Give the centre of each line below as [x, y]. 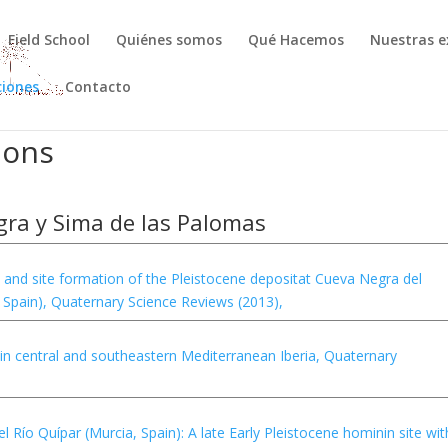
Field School [49, 39]
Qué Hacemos [296, 39]
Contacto [98, 86]
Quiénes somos [169, 39]
